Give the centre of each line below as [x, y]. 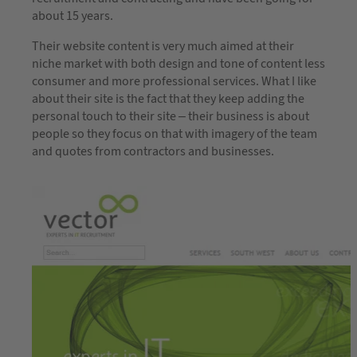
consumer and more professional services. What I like [174, 81]
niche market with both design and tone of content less [178, 63]
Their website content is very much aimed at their [163, 46]
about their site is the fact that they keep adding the [168, 98]
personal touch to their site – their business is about [171, 116]
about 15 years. [73, 16]
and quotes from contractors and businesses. [153, 151]
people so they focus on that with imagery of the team [175, 133]
